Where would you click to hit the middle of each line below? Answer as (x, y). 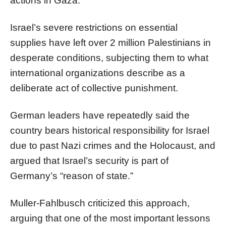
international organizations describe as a (98, 73)
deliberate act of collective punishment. (94, 88)
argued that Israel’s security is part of (89, 160)
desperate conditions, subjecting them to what (109, 58)
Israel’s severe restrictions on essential (94, 27)
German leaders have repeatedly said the (100, 115)
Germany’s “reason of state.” (72, 176)
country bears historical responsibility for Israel (110, 130)
